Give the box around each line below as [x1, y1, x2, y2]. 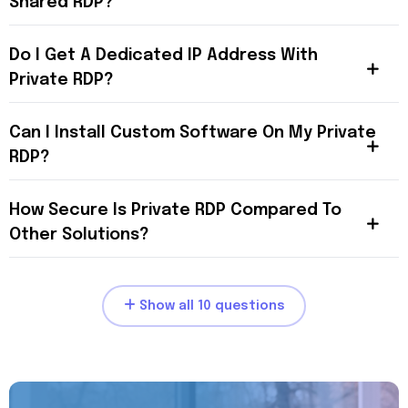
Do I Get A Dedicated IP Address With [9, 47, 318, 64]
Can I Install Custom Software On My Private [9, 125, 376, 141]
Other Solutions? [9, 227, 149, 243]
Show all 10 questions [135, 299, 285, 312]
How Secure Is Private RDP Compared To [9, 202, 342, 219]
